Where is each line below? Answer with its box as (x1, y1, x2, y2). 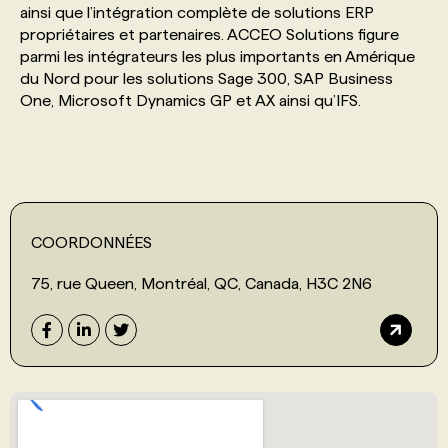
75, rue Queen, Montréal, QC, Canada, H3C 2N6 (31, 274, 372, 292)
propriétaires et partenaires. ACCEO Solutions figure (20, 25, 399, 43)
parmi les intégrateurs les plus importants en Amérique (20, 47, 415, 65)
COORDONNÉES (31, 233, 152, 251)
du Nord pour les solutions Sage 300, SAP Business (20, 69, 393, 87)
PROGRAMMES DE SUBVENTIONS (64, 39, 313, 56)
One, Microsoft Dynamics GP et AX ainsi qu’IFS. (20, 91, 361, 109)
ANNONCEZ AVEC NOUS (64, 165, 241, 182)
